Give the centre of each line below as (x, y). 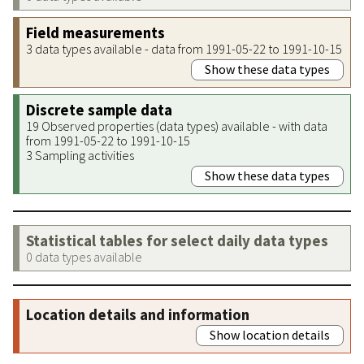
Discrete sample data (99, 110)
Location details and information (138, 314)
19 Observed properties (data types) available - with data (177, 126)
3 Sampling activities (80, 155)
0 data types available (84, 256)
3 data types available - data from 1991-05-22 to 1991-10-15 (184, 48)
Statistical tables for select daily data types (177, 240)
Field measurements (95, 32)
